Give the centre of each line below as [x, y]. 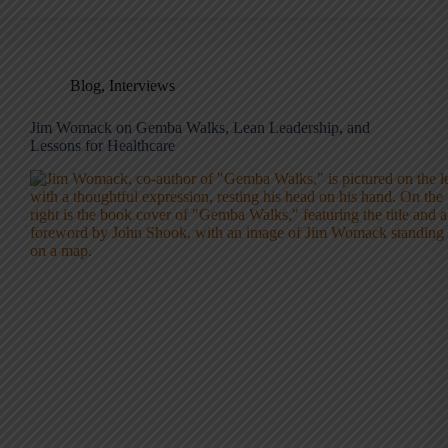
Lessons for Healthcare [102, 146]
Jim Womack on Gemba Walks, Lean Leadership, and [200, 128]
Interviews [142, 86]
